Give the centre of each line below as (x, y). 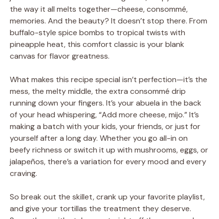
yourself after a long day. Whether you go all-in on (99, 138)
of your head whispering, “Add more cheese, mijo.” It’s (104, 115)
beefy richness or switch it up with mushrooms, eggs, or (109, 150)
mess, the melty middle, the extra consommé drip (98, 91)
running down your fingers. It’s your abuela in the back (106, 103)
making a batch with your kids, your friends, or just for (105, 127)
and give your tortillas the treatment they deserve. (100, 209)
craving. (23, 174)
